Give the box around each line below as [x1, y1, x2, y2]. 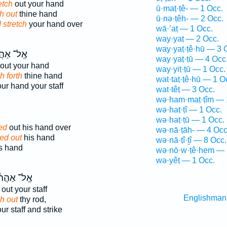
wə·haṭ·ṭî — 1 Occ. [156, 105, 222, 114]
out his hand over [7, 123, 71, 132]
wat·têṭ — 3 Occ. [156, 85, 215, 94]
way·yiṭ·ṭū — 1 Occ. [156, 65, 225, 73]
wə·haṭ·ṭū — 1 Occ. [156, 116, 224, 124]
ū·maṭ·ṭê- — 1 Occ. [156, 4, 223, 13]
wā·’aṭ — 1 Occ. [156, 24, 213, 33]
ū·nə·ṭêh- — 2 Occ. [156, 14, 223, 23]
